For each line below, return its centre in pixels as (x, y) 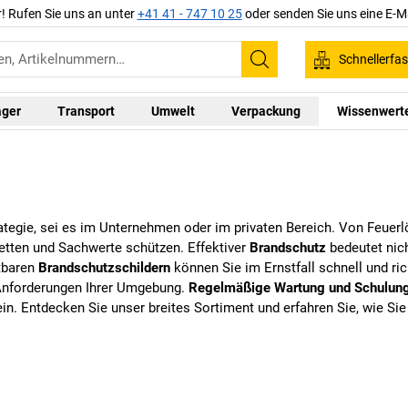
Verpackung (265, 111)
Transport (86, 111)
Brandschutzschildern (104, 268)
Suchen (288, 71)
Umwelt (173, 111)
